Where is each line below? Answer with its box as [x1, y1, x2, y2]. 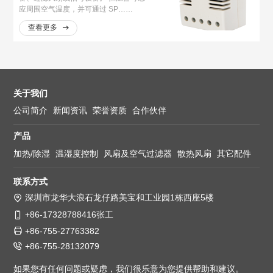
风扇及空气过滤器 [104, 148, 172, 158]
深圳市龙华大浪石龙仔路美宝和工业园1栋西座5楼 [24, 192, 214, 202]
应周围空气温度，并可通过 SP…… [19, 4, 133, 13]
